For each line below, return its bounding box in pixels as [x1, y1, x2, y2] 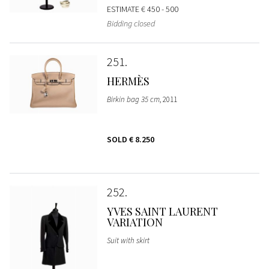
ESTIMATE [106, 4, 141, 15]
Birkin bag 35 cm [106, 94, 160, 105]
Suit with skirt [106, 235, 150, 246]
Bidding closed [106, 18, 155, 29]
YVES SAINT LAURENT [106, 204, 218, 219]
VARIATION [106, 215, 163, 230]
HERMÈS [106, 74, 150, 89]
